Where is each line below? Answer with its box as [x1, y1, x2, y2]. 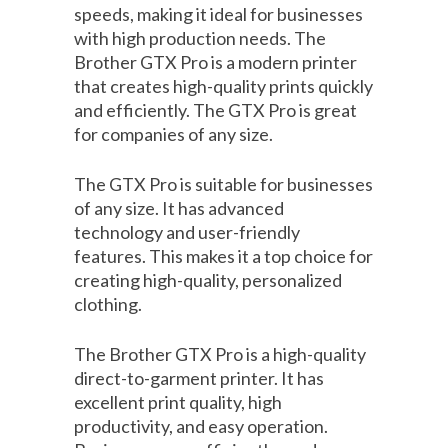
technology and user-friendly [74, 221, 300, 244]
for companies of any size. [74, 123, 273, 146]
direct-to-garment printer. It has [74, 367, 324, 390]
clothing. [74, 293, 142, 316]
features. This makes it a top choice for [74, 245, 373, 268]
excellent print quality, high [74, 391, 282, 414]
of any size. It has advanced [74, 197, 284, 220]
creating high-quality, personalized [74, 269, 342, 292]
